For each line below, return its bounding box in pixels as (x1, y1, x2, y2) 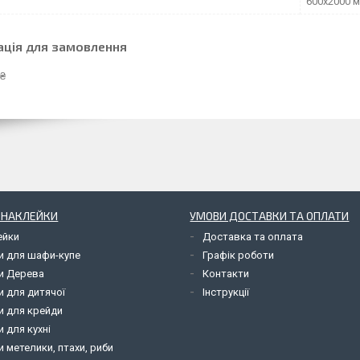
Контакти (202, 267, 250, 280)
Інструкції (202, 285, 250, 298)
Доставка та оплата (202, 230, 304, 243)
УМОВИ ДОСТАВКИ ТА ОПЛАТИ (190, 208, 350, 223)
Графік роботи (202, 248, 275, 261)
